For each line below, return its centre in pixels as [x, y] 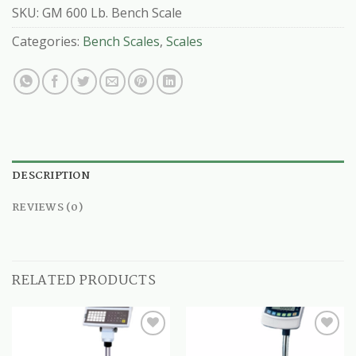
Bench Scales [121, 41]
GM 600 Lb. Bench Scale [112, 12]
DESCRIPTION [51, 176]
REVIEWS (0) [47, 207]
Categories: [47, 41]
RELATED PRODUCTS [84, 281]
